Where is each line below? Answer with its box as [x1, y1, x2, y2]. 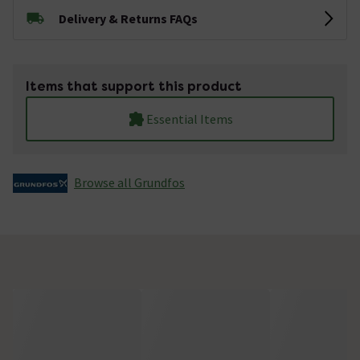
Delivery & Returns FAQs [59, 10, 198, 27]
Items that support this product [26, 77, 242, 95]
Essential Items [145, 110, 233, 127]
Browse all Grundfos [74, 174, 185, 190]
